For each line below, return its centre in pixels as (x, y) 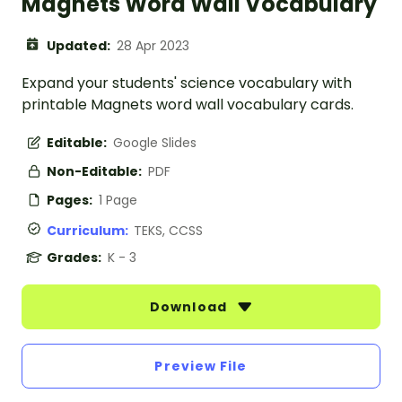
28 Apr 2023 (153, 45)
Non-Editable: (96, 171)
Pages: (71, 200)
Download (190, 306)
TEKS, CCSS (168, 230)
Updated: (80, 45)
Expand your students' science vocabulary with (187, 83)
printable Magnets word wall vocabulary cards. (188, 104)
